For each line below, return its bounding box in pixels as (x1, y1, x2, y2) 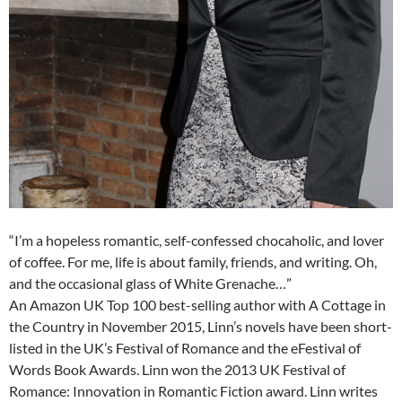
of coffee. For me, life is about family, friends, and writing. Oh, (9, 252, 377, 270)
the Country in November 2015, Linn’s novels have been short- (9, 317, 392, 335)
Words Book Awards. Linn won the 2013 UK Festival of (9, 360, 345, 378)
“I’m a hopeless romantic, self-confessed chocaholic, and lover (9, 231, 384, 249)
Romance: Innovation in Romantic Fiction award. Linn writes (9, 381, 378, 399)
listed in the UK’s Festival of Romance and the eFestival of (9, 338, 361, 356)
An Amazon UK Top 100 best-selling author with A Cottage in (9, 295, 386, 313)
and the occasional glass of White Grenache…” (9, 274, 292, 292)
